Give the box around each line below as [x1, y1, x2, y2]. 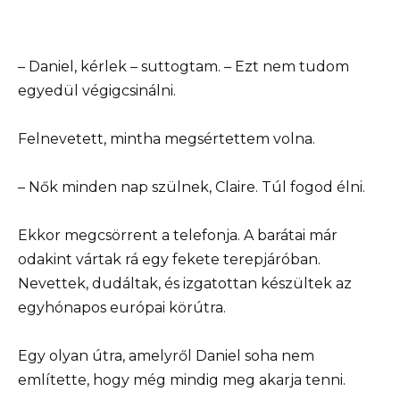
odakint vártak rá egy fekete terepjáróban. [18, 251, 321, 269]
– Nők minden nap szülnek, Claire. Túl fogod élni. [18, 178, 365, 196]
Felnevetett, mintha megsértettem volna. [18, 129, 315, 147]
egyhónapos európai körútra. [18, 299, 226, 317]
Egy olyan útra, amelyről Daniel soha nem [18, 347, 314, 365]
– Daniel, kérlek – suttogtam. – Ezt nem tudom [18, 57, 349, 75]
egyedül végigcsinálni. [18, 81, 176, 99]
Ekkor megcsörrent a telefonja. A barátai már [18, 227, 337, 245]
